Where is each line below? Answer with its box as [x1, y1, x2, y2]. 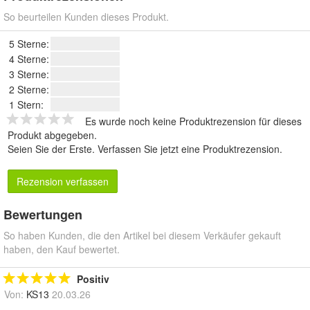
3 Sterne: [9, 67, 49, 82]
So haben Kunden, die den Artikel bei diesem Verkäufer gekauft [3, 228, 281, 243]
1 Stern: [9, 98, 44, 112]
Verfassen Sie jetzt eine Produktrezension [98, 142, 280, 156]
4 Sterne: [9, 52, 49, 66]
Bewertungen [3, 206, 82, 224]
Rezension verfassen [17, 174, 109, 189]
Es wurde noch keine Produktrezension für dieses [85, 114, 302, 129]
